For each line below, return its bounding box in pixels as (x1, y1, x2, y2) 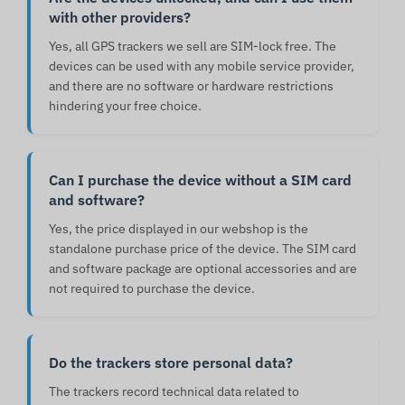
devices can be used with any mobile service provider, (49, 58, 354, 75)
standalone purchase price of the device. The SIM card (49, 240, 356, 258)
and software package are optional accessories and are (49, 260, 357, 278)
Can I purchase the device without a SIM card (49, 171, 352, 190)
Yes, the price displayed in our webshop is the (49, 221, 308, 238)
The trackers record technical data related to (49, 383, 299, 400)
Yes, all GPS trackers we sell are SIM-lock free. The (49, 38, 336, 55)
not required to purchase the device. (49, 280, 255, 297)
